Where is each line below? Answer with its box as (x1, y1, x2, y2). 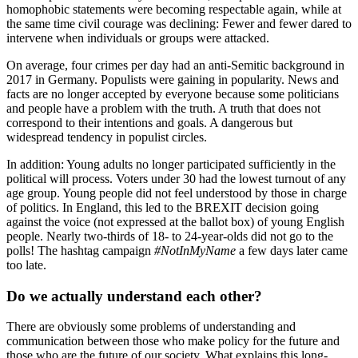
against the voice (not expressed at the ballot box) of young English (6, 214, 344, 229)
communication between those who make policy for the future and (6, 334, 340, 348)
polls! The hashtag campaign (6, 243, 154, 257)
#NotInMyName (154, 243, 236, 257)
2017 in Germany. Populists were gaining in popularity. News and (6, 72, 339, 86)
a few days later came (236, 243, 348, 257)
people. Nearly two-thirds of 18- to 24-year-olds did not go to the (6, 229, 333, 243)
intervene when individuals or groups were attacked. (6, 30, 269, 45)
